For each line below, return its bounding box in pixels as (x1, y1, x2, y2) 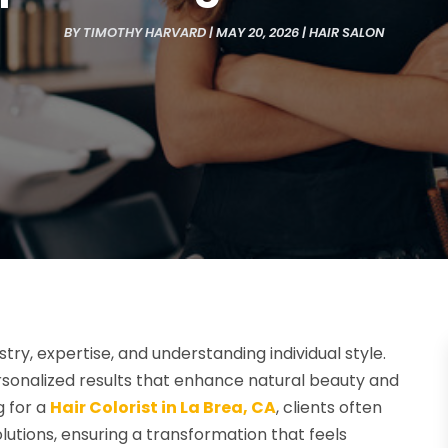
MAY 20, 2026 (215, 23, 299, 43)
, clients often (276, 396, 383, 420)
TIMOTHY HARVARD (82, 23, 206, 43)
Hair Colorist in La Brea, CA (50, 396, 277, 420)
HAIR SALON (308, 23, 385, 43)
